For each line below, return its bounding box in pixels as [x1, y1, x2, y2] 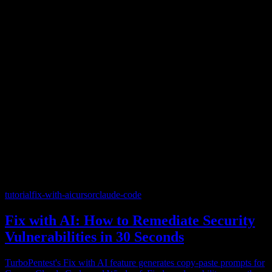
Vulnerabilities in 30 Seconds [5, 229, 184, 245]
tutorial [5, 189, 32, 200]
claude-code [95, 189, 141, 200]
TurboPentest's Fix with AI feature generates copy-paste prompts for [5, 257, 265, 268]
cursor [72, 189, 95, 200]
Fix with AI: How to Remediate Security [5, 212, 255, 229]
